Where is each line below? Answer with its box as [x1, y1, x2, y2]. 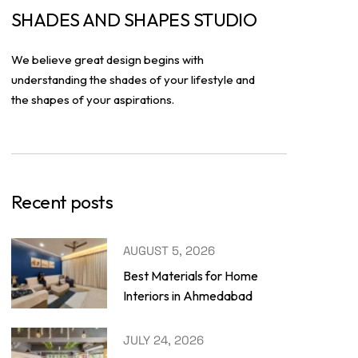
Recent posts [11, 189, 113, 213]
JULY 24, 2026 [123, 332, 204, 348]
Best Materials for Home [123, 268, 258, 284]
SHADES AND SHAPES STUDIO [11, 7, 257, 31]
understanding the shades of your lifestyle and [11, 71, 255, 87]
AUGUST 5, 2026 [123, 243, 215, 259]
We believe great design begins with [11, 51, 204, 67]
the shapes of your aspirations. [11, 91, 174, 107]
